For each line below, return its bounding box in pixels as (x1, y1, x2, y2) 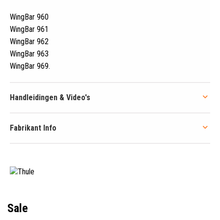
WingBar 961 (10, 24, 49, 34)
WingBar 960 (10, 12, 49, 22)
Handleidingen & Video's (10, 92, 90, 102)
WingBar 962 (10, 36, 49, 46)
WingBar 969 (10, 61, 49, 71)
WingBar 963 (10, 49, 49, 58)
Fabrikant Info (10, 123, 56, 133)
